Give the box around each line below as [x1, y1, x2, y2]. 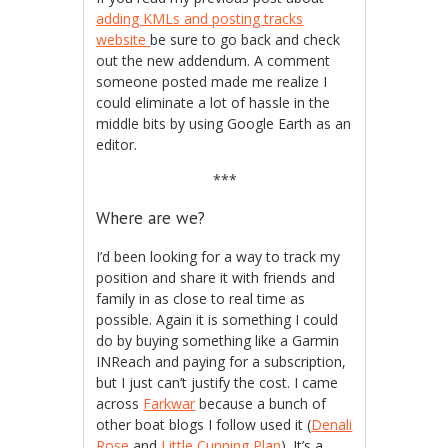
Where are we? [96, 207, 206, 230]
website [96, 30, 151, 50]
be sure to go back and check [150, 30, 341, 50]
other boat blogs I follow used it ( [96, 415, 312, 435]
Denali [311, 415, 353, 435]
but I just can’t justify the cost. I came [96, 373, 339, 393]
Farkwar [143, 394, 196, 414]
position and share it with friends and [96, 268, 336, 288]
